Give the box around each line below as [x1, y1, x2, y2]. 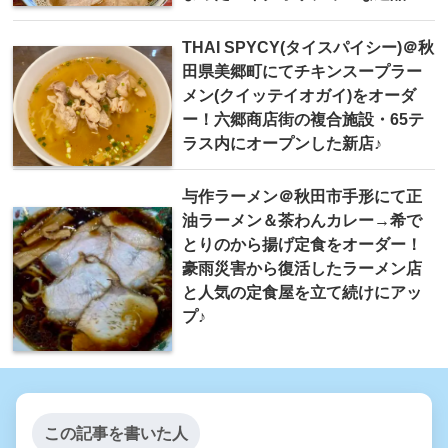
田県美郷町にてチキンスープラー [182, 62, 422, 81]
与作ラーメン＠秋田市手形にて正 [182, 187, 422, 206]
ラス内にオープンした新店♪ [182, 134, 382, 153]
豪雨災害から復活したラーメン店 [182, 259, 422, 278]
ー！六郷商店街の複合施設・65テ [182, 110, 424, 129]
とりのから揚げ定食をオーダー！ [182, 235, 422, 254]
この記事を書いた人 [44, 424, 188, 442]
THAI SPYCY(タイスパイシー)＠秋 [182, 38, 434, 57]
